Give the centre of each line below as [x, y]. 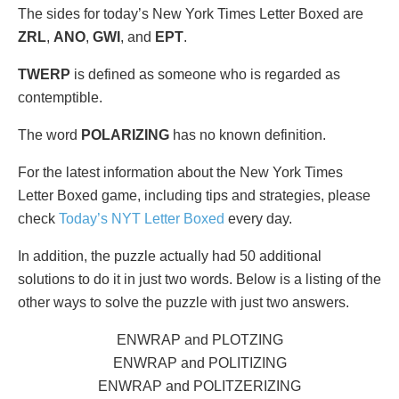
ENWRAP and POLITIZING [199, 362]
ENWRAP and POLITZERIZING [199, 386]
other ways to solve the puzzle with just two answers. [183, 302]
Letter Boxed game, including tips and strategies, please [194, 195]
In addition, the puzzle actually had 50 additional [170, 256]
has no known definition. [248, 134]
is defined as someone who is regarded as [205, 74]
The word [49, 134]
